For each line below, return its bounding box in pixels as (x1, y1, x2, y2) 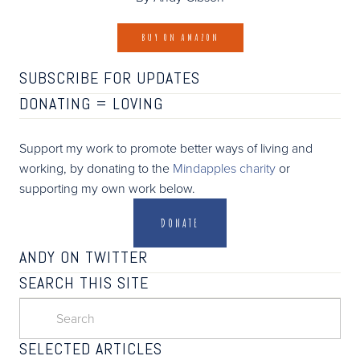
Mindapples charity (173, 159, 276, 178)
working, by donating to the (19, 159, 173, 178)
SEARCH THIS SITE (19, 272, 149, 293)
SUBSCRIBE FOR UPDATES (19, 67, 200, 89)
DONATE (161, 215, 199, 231)
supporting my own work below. (19, 179, 195, 198)
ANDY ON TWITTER (19, 247, 148, 268)
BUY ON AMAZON (141, 31, 219, 44)
